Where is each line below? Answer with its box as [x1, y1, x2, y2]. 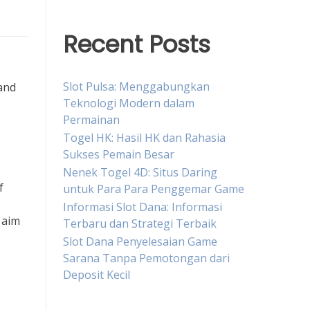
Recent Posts [63, 28, 210, 61]
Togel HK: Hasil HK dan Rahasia [63, 129, 226, 145]
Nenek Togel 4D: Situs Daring [63, 164, 217, 180]
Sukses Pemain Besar [63, 146, 174, 162]
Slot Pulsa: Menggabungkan [63, 78, 210, 94]
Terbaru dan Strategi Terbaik [63, 215, 217, 231]
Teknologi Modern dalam [63, 95, 194, 111]
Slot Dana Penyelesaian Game [63, 233, 217, 249]
